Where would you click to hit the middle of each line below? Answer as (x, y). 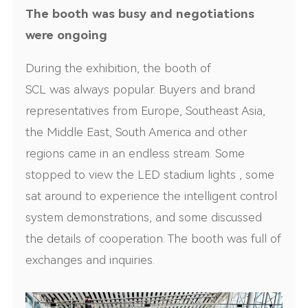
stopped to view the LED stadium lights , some (150, 175)
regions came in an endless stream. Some (135, 154)
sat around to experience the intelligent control (152, 196)
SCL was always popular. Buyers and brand (141, 90)
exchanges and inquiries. (90, 260)
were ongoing (67, 35)
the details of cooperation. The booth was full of (154, 239)
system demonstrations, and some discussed (144, 218)
